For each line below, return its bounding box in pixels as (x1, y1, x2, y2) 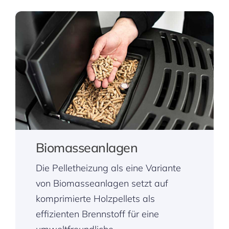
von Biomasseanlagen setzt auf (35, 177, 168, 189)
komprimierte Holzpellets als (35, 192, 155, 204)
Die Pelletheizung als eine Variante (35, 162, 181, 174)
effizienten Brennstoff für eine (35, 208, 159, 220)
